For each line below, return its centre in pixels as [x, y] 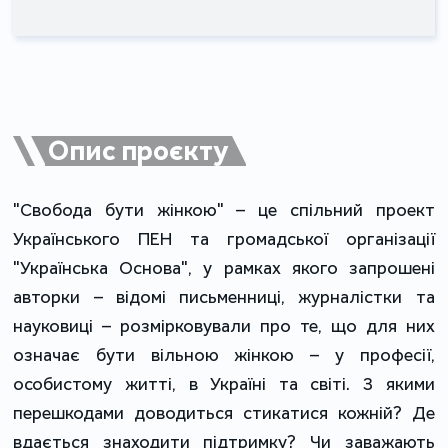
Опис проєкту [139, 150]
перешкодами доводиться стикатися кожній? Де [224, 413]
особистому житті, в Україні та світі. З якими [224, 384]
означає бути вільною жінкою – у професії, [224, 355]
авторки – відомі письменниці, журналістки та [224, 297]
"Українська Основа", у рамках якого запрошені [224, 268]
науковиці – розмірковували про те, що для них [224, 326]
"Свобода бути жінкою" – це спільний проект [224, 210]
